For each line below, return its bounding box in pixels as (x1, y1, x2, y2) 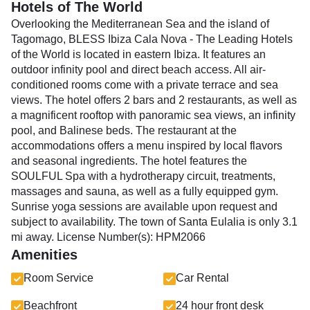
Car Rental (176, 272, 229, 284)
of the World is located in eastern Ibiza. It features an (11, 48, 266, 60)
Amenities (11, 247, 77, 262)
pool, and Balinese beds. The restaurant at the (11, 125, 237, 136)
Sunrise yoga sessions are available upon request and (11, 201, 277, 212)
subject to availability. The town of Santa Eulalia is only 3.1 (11, 216, 298, 228)
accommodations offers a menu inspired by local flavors (11, 140, 282, 152)
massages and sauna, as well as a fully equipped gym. (11, 185, 278, 197)
